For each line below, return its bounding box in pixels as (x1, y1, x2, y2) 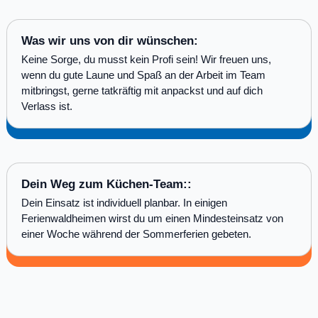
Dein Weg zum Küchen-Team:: (21, 177, 192, 191)
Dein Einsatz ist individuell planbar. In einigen (21, 196, 227, 209)
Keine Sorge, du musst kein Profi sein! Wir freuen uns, (21, 53, 271, 65)
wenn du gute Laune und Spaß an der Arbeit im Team (21, 68, 265, 81)
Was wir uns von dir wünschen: (21, 33, 198, 48)
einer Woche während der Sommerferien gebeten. (21, 227, 251, 240)
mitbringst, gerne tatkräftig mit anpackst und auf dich (21, 84, 263, 97)
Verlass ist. (21, 99, 72, 112)
